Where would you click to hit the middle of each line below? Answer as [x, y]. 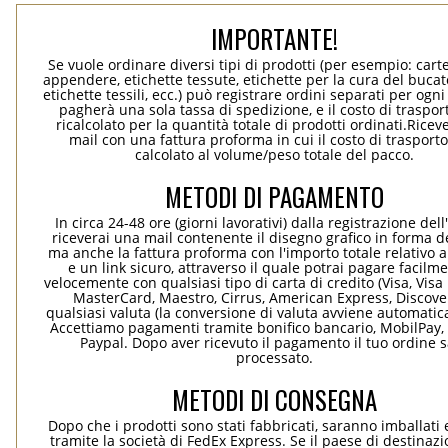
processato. [275, 357]
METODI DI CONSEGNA [275, 399]
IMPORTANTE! [275, 38]
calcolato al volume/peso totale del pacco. [275, 154]
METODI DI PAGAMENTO [275, 196]
